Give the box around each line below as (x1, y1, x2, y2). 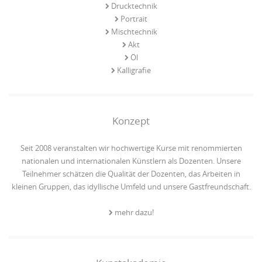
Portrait (120, 13, 147, 24)
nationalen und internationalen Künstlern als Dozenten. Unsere (21, 155, 241, 166)
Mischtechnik (111, 26, 157, 37)
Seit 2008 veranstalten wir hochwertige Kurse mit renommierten (20, 142, 242, 153)
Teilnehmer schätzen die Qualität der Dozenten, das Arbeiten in (22, 168, 240, 179)
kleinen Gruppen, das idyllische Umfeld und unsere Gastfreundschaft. (11, 181, 251, 192)
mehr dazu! (114, 206, 154, 218)
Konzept (112, 113, 150, 127)
